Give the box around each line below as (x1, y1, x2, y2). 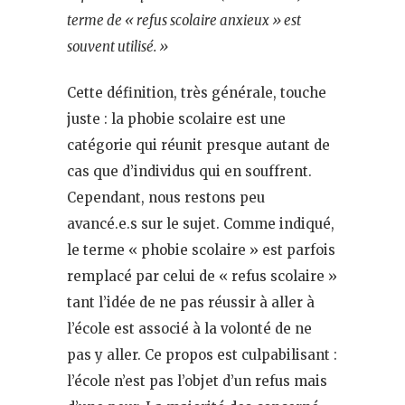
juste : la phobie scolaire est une (67, 109, 286, 127)
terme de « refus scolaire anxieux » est (67, 11, 301, 29)
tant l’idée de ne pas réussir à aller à (67, 293, 315, 311)
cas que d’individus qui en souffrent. (67, 162, 312, 180)
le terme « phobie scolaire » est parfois (67, 240, 335, 259)
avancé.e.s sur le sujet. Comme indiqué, (67, 214, 334, 232)
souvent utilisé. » (67, 37, 168, 55)
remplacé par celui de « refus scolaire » (67, 267, 337, 285)
